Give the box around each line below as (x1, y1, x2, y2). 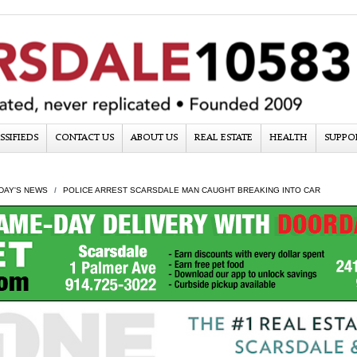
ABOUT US (131, 133, 178, 143)
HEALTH (269, 133, 308, 143)
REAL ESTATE (194, 133, 253, 143)
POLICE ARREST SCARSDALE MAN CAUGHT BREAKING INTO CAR (63, 186, 320, 194)
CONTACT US (55, 133, 114, 143)
